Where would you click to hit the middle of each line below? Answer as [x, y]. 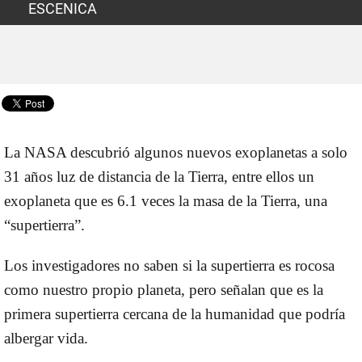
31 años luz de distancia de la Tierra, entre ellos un [159, 177]
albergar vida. [46, 339]
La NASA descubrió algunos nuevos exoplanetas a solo [176, 153]
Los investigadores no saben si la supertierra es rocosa [169, 266]
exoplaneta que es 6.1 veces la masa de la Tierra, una [166, 201]
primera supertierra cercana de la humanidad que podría [175, 314]
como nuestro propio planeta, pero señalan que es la [164, 290]
